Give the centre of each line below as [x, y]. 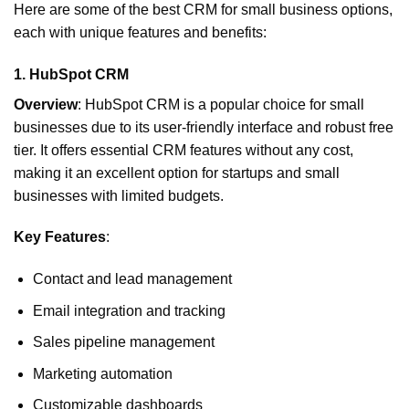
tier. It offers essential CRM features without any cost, [184, 150]
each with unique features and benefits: [140, 32]
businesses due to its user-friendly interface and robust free [204, 127]
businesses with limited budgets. [119, 195]
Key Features [60, 237]
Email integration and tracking [129, 310]
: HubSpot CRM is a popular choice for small [221, 104]
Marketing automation [102, 373]
